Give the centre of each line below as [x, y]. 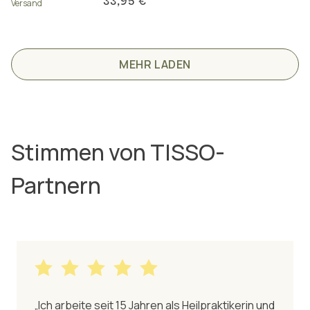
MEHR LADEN [155, 64]
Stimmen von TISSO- [118, 152]
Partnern [56, 185]
